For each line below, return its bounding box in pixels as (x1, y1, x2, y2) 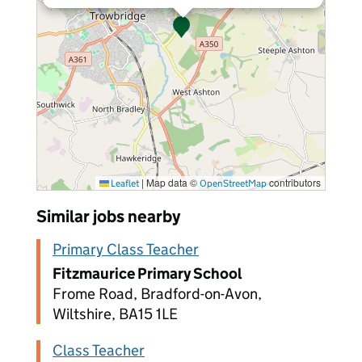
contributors (267, 175, 321, 189)
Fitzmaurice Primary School (53, 264, 242, 283)
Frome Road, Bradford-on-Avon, (53, 284, 262, 303)
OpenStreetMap (200, 177, 267, 189)
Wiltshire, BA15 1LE (53, 305, 178, 323)
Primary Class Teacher (53, 240, 199, 259)
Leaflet (109, 177, 139, 189)
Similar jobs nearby (36, 206, 180, 227)
